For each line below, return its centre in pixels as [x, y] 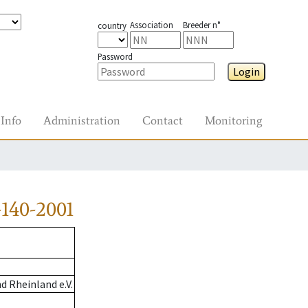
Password [115, 56]
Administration [82, 120]
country [112, 25]
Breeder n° [201, 25]
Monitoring [233, 120]
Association [151, 25]
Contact [163, 120]
